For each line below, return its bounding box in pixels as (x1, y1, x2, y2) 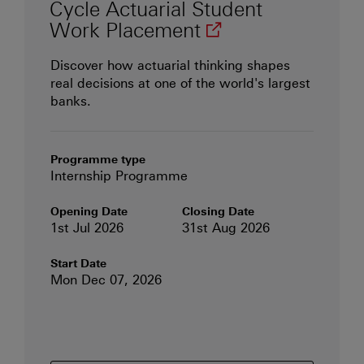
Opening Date (50, 205, 128, 219)
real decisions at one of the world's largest (50, 76, 310, 92)
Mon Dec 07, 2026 (50, 272, 162, 288)
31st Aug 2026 (181, 220, 270, 236)
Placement (105, 18, 201, 43)
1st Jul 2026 (50, 220, 123, 236)
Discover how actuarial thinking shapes (50, 58, 290, 74)
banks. (50, 93, 91, 110)
